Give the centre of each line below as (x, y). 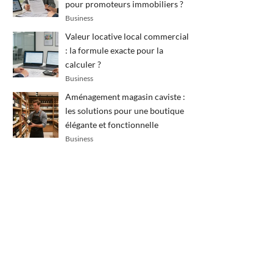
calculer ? (83, 64)
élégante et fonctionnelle (112, 125)
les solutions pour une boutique (124, 111)
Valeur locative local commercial (127, 36)
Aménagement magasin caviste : (125, 97)
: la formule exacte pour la (114, 50)
